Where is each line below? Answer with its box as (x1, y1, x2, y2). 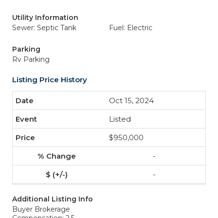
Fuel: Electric (109, 23, 152, 32)
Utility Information (12, 13, 78, 22)
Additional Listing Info (12, 195, 93, 203)
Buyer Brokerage (12, 205, 70, 214)
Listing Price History (12, 75, 87, 84)
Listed (109, 114, 131, 124)
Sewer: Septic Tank (12, 23, 76, 32)
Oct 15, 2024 (109, 96, 154, 105)
